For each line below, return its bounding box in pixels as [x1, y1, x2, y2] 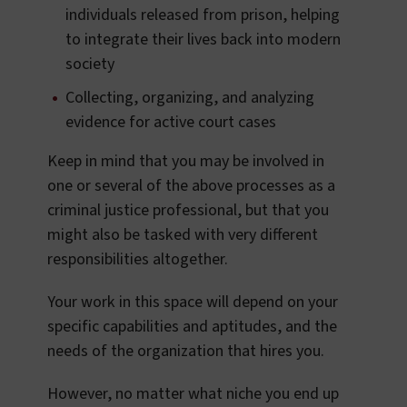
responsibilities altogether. [47, 248, 228, 272]
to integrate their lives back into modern [65, 28, 341, 52]
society [65, 53, 114, 76]
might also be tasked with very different [47, 223, 318, 247]
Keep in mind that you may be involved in [47, 150, 324, 174]
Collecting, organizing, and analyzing [65, 86, 314, 110]
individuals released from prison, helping [65, 4, 340, 27]
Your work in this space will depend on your [47, 291, 338, 314]
